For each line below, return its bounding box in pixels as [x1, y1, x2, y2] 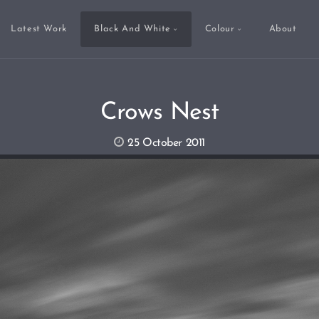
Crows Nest [100, 100, 219, 126]
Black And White [94, 24, 171, 34]
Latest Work [10, 24, 68, 34]
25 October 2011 [127, 137, 205, 150]
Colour [204, 24, 235, 34]
